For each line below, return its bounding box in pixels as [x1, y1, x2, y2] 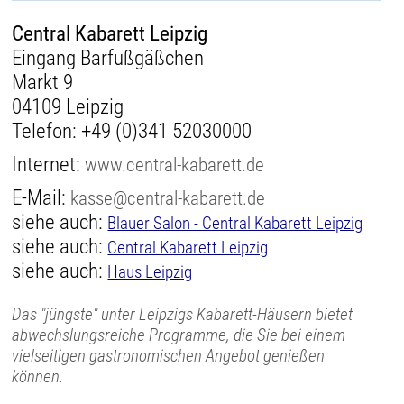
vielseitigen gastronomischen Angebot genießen [12, 345, 326, 367]
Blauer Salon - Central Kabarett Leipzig [107, 213, 363, 234]
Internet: [12, 152, 86, 178]
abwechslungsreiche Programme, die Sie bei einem [12, 325, 346, 346]
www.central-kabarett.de [85, 153, 265, 177]
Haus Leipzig [107, 262, 193, 283]
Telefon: [12, 119, 82, 144]
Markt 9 [12, 70, 74, 96]
